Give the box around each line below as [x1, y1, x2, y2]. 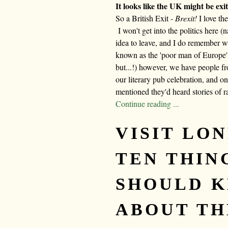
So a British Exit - [116, 13, 175, 24]
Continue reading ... [116, 98, 179, 109]
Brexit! [175, 13, 199, 24]
